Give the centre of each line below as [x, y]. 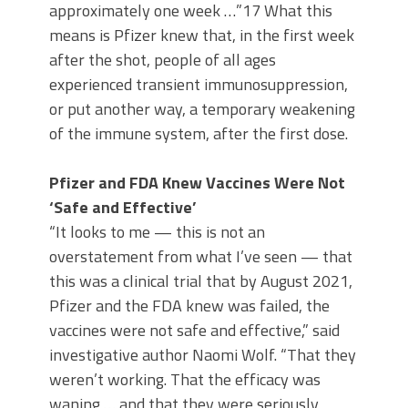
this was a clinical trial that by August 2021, [201, 281]
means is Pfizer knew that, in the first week [202, 36]
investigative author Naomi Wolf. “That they [203, 355]
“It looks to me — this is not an [157, 232]
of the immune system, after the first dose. [199, 134]
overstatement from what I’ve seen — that [201, 257]
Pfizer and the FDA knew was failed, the [189, 306]
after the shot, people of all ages [163, 60]
